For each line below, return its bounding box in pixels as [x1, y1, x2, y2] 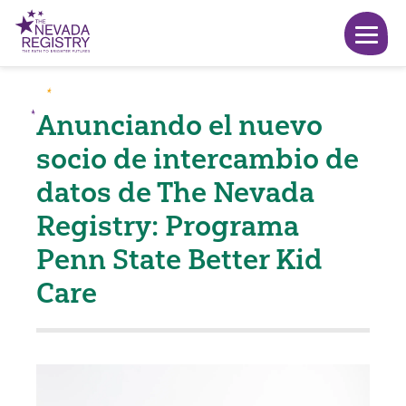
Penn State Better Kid [36, 242, 323, 276]
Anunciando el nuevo [36, 108, 323, 142]
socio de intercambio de [36, 141, 359, 176]
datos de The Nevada [36, 175, 314, 209]
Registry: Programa [36, 208, 299, 243]
